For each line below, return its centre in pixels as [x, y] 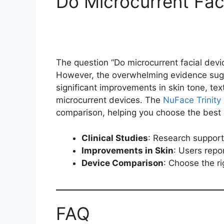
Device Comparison [122, 163]
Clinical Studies [115, 138]
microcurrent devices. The [109, 100]
